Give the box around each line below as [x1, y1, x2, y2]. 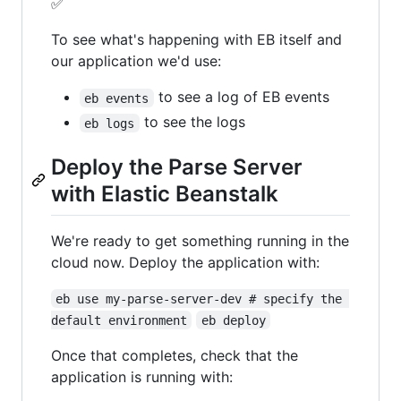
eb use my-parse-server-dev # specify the [55, 291, 350, 306]
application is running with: [51, 367, 233, 386]
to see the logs [139, 113, 245, 132]
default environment [51, 312, 187, 328]
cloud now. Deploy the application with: [51, 252, 320, 271]
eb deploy [200, 312, 266, 328]
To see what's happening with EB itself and [51, 30, 342, 49]
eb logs [84, 115, 135, 131]
